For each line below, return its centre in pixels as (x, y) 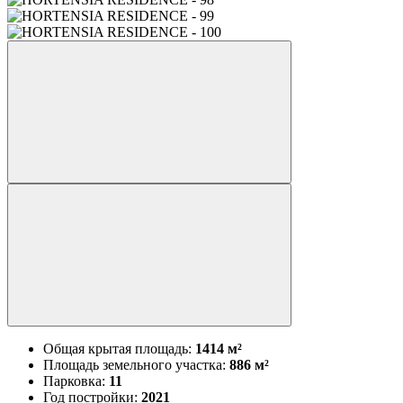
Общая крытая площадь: (119, 348)
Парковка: (76, 381)
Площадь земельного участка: (136, 364)
